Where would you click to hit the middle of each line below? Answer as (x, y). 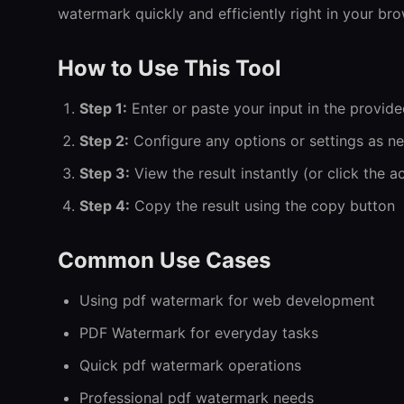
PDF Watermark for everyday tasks (199, 333)
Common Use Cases (164, 260)
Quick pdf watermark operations (190, 365)
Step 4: (105, 206)
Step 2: (104, 141)
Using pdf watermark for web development (227, 300)
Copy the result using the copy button (262, 206)
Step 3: (105, 173)
